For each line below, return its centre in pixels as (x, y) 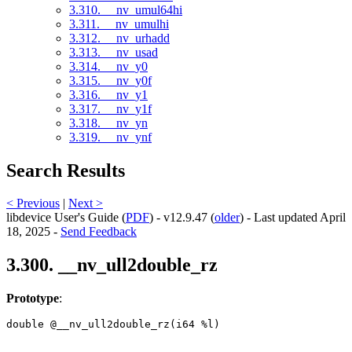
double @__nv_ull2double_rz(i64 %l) (116, 324)
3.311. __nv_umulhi (119, 24)
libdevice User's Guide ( (66, 218)
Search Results (66, 170)
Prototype (33, 299)
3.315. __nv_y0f (110, 80)
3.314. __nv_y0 (108, 66)
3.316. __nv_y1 (108, 94)
